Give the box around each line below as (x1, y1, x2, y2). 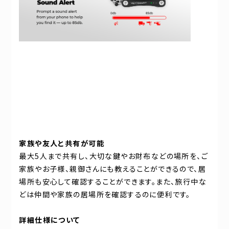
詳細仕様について (19, 215, 80, 225)
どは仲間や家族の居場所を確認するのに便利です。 (19, 189, 191, 199)
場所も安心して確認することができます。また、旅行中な (19, 176, 207, 187)
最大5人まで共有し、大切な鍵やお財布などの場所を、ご (19, 151, 209, 161)
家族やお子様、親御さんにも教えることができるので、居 (19, 164, 207, 174)
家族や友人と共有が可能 (19, 138, 104, 148)
